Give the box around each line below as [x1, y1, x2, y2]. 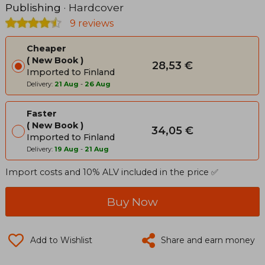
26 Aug [85, 80, 111, 89]
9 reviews [67, 18, 114, 30]
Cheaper [27, 43, 66, 54]
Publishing [5, 1, 61, 14]
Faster [27, 108, 57, 119]
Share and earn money [161, 235, 255, 246]
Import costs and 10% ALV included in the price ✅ [5, 167, 218, 178]
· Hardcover [61, 1, 124, 14]
